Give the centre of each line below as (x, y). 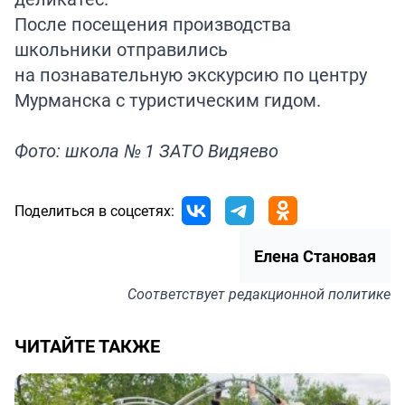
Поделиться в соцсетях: (94, 210)
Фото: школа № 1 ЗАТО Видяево (146, 150)
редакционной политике (310, 293)
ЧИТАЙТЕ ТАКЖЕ (87, 345)
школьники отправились (121, 49)
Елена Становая (315, 255)
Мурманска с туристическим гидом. (168, 99)
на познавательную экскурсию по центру (191, 74)
